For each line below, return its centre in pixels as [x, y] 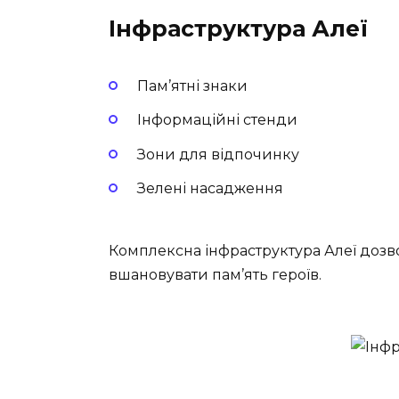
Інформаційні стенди [217, 120]
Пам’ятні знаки [192, 86]
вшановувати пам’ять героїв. [215, 274]
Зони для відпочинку [218, 154]
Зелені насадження [210, 188]
